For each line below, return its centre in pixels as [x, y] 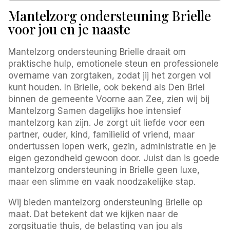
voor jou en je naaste [70, 29]
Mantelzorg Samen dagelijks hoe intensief [95, 111]
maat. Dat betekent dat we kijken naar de [93, 214]
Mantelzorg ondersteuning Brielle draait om [97, 52]
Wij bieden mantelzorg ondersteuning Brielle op [106, 202]
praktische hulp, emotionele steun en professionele [114, 63]
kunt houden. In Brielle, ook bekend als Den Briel [107, 87]
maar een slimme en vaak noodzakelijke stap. [102, 181]
